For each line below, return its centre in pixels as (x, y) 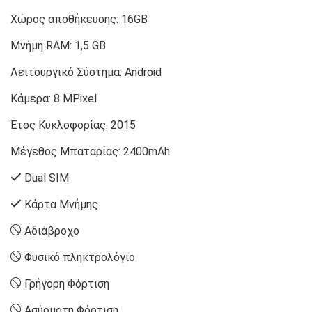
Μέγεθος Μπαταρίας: (67, 152)
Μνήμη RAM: (42, 46)
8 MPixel (75, 99)
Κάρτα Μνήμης (61, 205)
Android (143, 72)
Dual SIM (47, 178)
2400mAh (147, 152)
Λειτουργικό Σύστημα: (68, 72)
